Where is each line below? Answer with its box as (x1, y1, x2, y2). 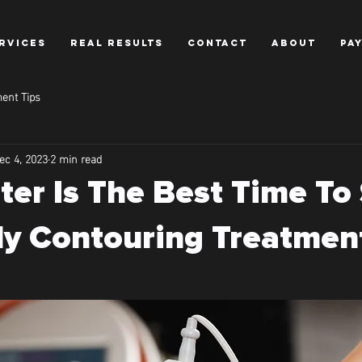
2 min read (50, 147, 102, 168)
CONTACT (187, 37, 247, 48)
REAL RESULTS (70, 37, 163, 48)
